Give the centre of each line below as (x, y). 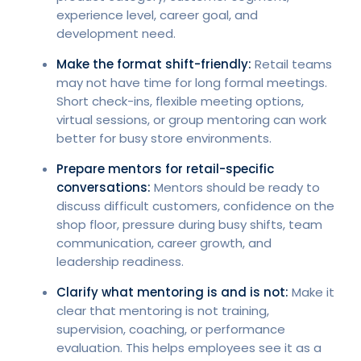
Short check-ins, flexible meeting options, (180, 101)
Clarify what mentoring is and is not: (172, 292)
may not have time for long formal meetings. (192, 82)
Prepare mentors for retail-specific (165, 168)
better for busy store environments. (164, 138)
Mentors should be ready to (235, 187)
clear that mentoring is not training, (163, 310)
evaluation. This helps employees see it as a (189, 347)
